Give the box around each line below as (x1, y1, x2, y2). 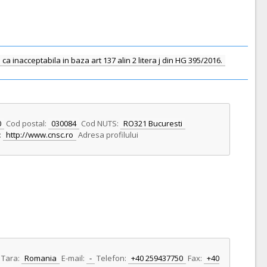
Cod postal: (6, 118, 46, 129)
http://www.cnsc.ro (6, 129, 73, 140)
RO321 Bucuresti (123, 118, 182, 129)
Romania (24, 253, 57, 263)
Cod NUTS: (81, 118, 119, 129)
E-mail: (61, 253, 85, 263)
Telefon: (97, 253, 126, 263)
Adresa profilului (78, 129, 138, 140)
